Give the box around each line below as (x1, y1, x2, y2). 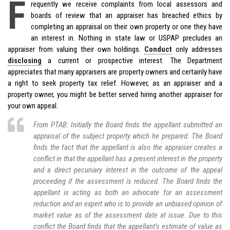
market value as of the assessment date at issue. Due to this (33, 210, 222, 220)
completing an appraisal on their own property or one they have (31, 22, 222, 31)
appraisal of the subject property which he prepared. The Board (33, 131, 222, 141)
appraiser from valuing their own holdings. (8, 44, 145, 54)
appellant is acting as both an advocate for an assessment (33, 187, 222, 197)
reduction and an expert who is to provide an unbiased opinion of (33, 199, 222, 208)
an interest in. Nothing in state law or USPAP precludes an (31, 33, 222, 43)
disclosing (8, 55, 42, 65)
